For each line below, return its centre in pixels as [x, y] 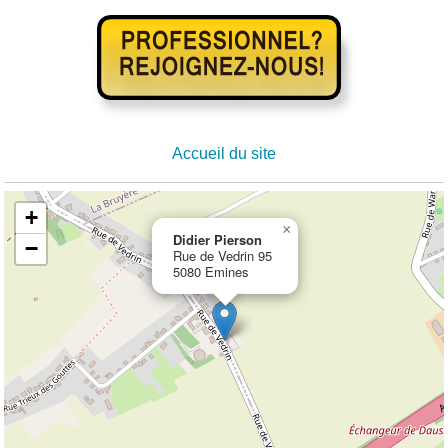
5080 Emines [211, 272]
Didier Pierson [218, 240]
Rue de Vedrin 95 [223, 256]
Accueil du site [224, 154]
